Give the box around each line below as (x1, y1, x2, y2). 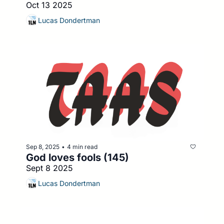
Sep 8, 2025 (26, 142, 59, 150)
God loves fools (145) (26, 151, 129, 164)
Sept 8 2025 (26, 163, 73, 173)
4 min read (67, 142, 97, 150)
